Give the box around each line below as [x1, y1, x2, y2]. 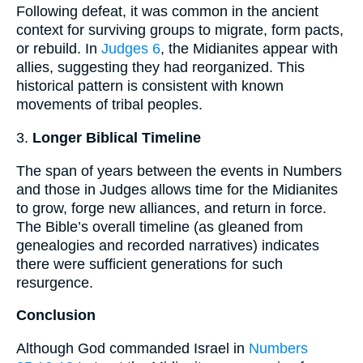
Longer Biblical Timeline [32, 129, 201, 146]
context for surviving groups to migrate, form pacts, [16, 22, 344, 39]
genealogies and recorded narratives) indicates [16, 237, 319, 254]
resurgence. [16, 274, 93, 291]
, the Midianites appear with [160, 41, 338, 58]
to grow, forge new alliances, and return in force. [16, 199, 327, 216]
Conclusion [16, 307, 96, 324]
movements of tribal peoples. [16, 96, 203, 113]
